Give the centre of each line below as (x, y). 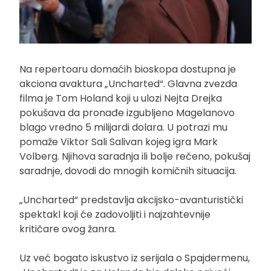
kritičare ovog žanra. (68, 229)
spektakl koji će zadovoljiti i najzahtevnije (115, 214)
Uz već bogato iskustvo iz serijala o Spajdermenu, (135, 258)
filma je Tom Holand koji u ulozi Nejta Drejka (121, 98)
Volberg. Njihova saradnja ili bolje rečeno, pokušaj (135, 156)
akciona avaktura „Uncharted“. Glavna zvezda (128, 83)
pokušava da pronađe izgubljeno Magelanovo (127, 113)
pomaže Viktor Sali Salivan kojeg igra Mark (119, 142)
